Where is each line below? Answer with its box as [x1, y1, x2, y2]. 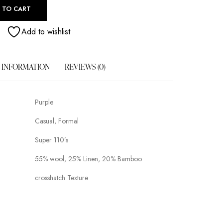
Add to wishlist [21, 25, 70, 37]
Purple [35, 97, 53, 107]
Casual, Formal [35, 115, 79, 126]
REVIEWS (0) [65, 61, 106, 72]
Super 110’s [35, 134, 68, 145]
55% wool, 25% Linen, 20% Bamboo [35, 153, 142, 164]
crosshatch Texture [35, 172, 88, 183]
